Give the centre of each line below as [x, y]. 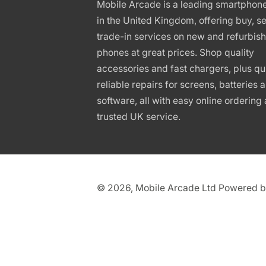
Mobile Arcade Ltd [175, 188]
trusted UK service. [138, 116]
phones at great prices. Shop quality [175, 52]
